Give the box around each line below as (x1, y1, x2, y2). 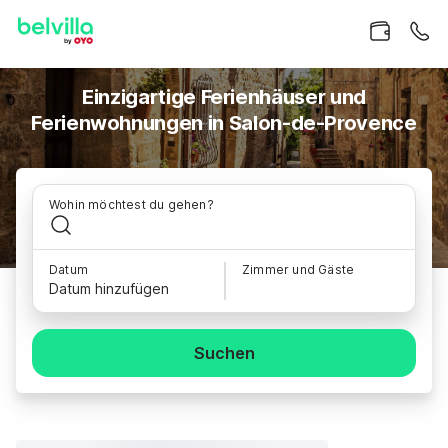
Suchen (193, 343, 255, 363)
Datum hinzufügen (49, 280, 169, 297)
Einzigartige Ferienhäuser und (82, 85, 366, 109)
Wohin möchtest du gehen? (49, 197, 214, 212)
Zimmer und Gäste (242, 262, 355, 277)
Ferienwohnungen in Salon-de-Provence (31, 111, 417, 135)
